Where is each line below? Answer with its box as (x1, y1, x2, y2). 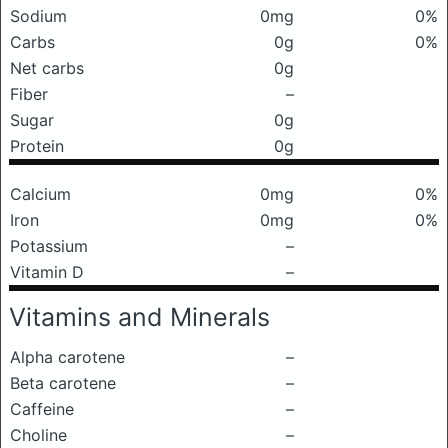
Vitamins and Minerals (9, 302, 270, 332)
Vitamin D (10, 262, 84, 282)
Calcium (10, 184, 71, 204)
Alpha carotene (10, 347, 125, 367)
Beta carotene (10, 373, 116, 393)
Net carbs (10, 58, 84, 78)
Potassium (10, 236, 88, 256)
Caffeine (10, 399, 74, 419)
